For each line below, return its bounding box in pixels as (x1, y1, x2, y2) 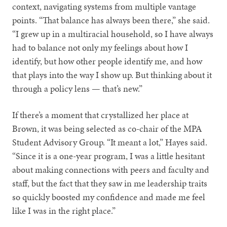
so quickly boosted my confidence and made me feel (12, 191, 206, 204)
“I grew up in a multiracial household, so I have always (12, 27, 214, 41)
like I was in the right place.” (12, 204, 116, 217)
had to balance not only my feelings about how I (12, 41, 188, 54)
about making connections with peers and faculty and (12, 163, 210, 176)
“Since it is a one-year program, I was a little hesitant (12, 149, 205, 163)
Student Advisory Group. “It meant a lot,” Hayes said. (12, 136, 208, 149)
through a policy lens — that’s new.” (12, 82, 143, 95)
